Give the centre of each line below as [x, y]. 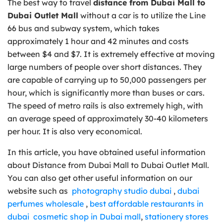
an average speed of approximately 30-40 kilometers [108, 118]
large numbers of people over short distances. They [105, 67]
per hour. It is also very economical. [75, 131]
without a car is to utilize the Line [142, 15]
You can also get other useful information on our [100, 178]
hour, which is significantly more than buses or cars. [106, 92]
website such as [40, 191]
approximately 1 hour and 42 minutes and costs [98, 41]
